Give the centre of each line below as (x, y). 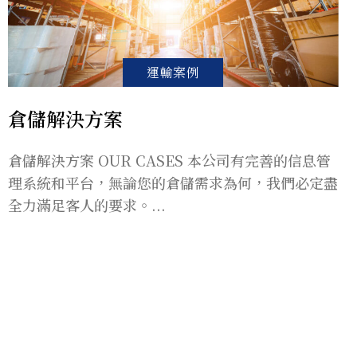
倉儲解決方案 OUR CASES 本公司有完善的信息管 (169, 161)
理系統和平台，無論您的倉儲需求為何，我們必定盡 (173, 183)
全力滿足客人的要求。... (87, 205)
